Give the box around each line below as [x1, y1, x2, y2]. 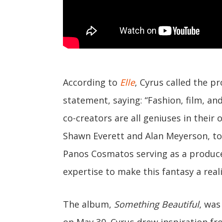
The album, [63, 198, 111, 210]
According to [63, 76, 120, 88]
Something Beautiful [114, 198, 199, 210]
